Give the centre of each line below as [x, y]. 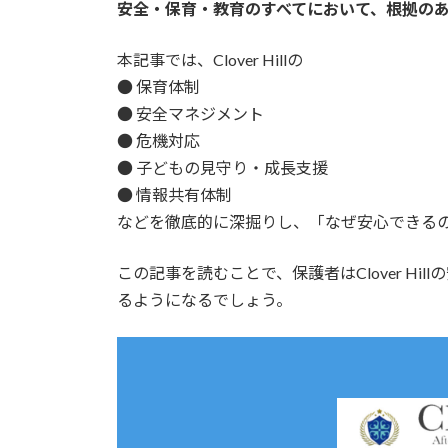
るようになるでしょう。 [204, 299]
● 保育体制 [158, 86]
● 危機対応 [158, 140]
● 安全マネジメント [190, 113]
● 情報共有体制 [174, 194]
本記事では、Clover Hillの [210, 59]
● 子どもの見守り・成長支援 [222, 167]
